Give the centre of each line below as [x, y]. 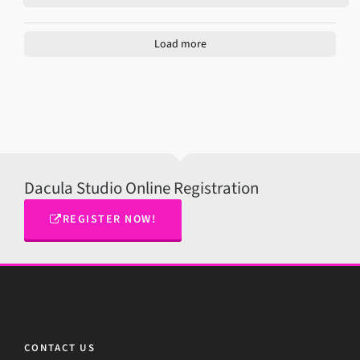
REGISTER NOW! [109, 219]
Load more [180, 43]
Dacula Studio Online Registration [141, 188]
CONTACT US [60, 348]
